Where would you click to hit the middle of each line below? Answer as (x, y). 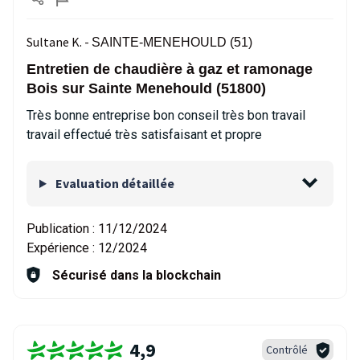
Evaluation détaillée (113, 183)
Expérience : (62, 248)
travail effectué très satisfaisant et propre (144, 135)
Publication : (62, 229)
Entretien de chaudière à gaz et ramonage (170, 69)
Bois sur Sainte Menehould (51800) (146, 88)
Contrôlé (287, 350)
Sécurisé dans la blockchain (137, 275)
